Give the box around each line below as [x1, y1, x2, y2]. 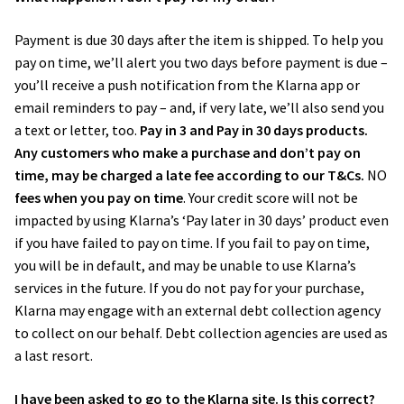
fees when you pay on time [14, 188, 183, 207]
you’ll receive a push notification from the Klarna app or [14, 76, 360, 95]
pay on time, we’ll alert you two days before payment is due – [14, 53, 388, 72]
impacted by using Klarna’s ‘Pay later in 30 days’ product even [14, 211, 389, 230]
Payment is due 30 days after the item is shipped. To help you [14, 31, 383, 50]
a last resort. [14, 346, 96, 365]
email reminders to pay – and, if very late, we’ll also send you [14, 98, 384, 117]
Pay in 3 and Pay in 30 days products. [140, 121, 368, 140]
